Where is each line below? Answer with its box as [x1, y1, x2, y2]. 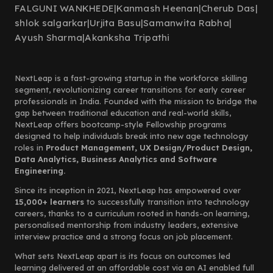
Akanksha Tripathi [85, 32, 170, 43]
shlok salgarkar [15, 17, 87, 29]
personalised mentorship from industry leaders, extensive [15, 220, 238, 230]
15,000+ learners [15, 197, 84, 207]
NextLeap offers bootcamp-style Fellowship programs [15, 119, 227, 129]
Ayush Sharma [15, 32, 82, 43]
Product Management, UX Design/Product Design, [46, 143, 252, 152]
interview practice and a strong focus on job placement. [15, 232, 233, 241]
